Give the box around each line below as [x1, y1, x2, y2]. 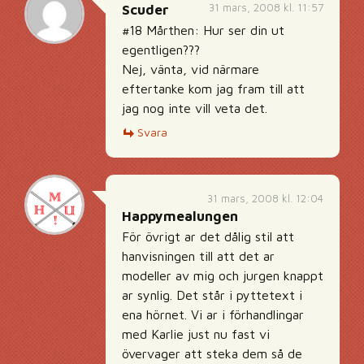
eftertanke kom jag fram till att [122, 81, 305, 96]
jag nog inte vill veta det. [122, 101, 267, 115]
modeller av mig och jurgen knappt [122, 268, 323, 283]
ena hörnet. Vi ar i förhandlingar [122, 307, 304, 322]
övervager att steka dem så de [122, 346, 302, 361]
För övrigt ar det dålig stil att [122, 229, 294, 244]
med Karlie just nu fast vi [122, 327, 270, 341]
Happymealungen [122, 208, 238, 224]
